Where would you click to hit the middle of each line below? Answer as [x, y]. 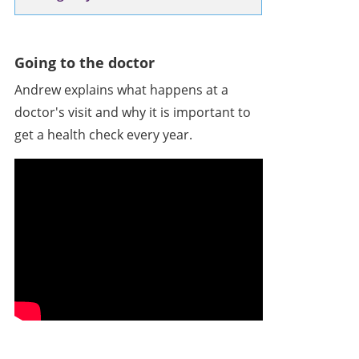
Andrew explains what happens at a [121, 89]
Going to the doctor [84, 62]
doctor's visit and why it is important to [132, 112]
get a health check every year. [103, 134]
